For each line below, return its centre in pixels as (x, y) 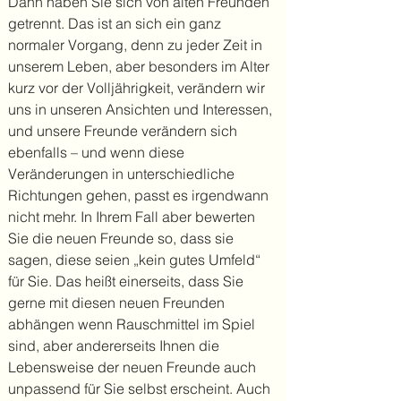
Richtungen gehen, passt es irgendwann (138, 195)
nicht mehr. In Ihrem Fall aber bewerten (132, 217)
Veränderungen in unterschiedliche (121, 174)
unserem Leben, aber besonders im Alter (139, 66)
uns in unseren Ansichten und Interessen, (140, 109)
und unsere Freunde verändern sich (123, 131)
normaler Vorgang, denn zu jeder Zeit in (135, 45)
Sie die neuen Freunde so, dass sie (121, 238)
